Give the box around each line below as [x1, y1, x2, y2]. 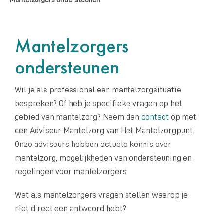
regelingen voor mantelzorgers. [15, 166, 128, 176]
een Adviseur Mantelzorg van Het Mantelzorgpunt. [15, 126, 194, 135]
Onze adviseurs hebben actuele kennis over [15, 139, 171, 148]
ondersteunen [15, 54, 119, 79]
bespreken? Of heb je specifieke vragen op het [15, 98, 182, 108]
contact [141, 112, 169, 121]
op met [169, 112, 196, 121]
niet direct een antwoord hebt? [15, 203, 126, 213]
